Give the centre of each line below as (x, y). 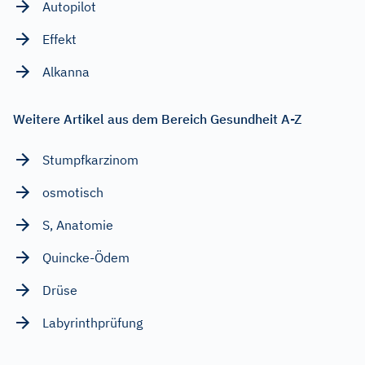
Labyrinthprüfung (92, 322)
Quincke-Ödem (86, 257)
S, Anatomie (78, 224)
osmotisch (73, 192)
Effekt (59, 39)
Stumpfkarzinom (90, 159)
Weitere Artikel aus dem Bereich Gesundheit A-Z (157, 119)
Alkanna (66, 71)
